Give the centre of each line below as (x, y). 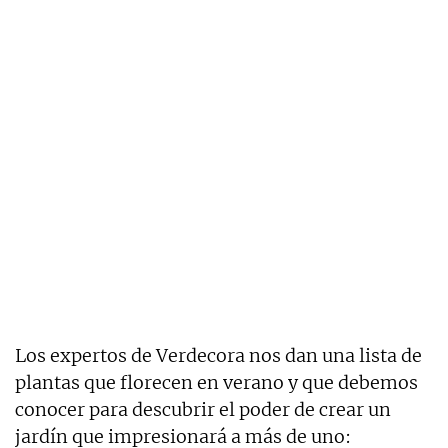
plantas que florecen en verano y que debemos (216, 382)
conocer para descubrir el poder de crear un (203, 409)
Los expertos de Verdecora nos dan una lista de (218, 355)
